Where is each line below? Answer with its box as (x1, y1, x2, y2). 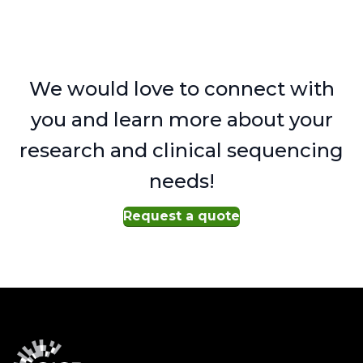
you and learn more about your (30, 107, 333, 131)
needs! (148, 169, 215, 193)
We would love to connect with (28, 76, 335, 100)
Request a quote (123, 207, 240, 224)
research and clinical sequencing (19, 138, 344, 162)
